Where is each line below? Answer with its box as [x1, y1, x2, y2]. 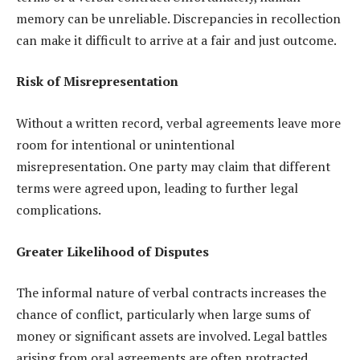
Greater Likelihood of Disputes [16, 242, 209, 260]
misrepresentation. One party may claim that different [16, 157, 330, 175]
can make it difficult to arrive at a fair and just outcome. [16, 31, 337, 49]
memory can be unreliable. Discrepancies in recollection [16, 9, 341, 27]
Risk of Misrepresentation [16, 72, 178, 91]
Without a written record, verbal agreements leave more [16, 113, 341, 132]
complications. [16, 200, 101, 219]
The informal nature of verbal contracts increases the [16, 284, 326, 302]
